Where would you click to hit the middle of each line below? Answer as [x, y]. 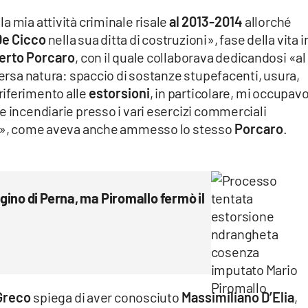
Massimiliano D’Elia [238, 297]
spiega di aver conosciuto [107, 297]
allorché [267, 22]
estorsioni [119, 93]
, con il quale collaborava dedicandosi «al [190, 57]
